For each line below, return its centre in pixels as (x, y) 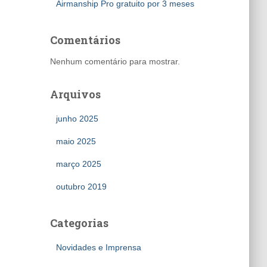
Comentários (85, 40)
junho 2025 (77, 119)
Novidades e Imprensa (98, 247)
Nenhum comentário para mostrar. (115, 61)
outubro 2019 (81, 187)
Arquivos (75, 94)
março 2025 (78, 164)
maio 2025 (76, 141)
